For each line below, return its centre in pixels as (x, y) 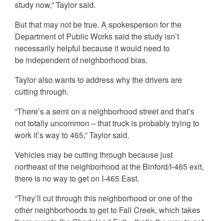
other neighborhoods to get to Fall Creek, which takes (108, 210)
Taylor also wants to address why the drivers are (98, 79)
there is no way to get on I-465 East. (77, 178)
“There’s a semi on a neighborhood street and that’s (105, 111)
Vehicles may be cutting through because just (94, 154)
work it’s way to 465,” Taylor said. (72, 135)
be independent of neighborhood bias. (81, 60)
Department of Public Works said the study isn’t (97, 36)
